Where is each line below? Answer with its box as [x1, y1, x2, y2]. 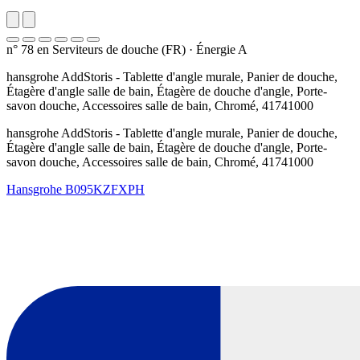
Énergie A [196, 42, 247, 56]
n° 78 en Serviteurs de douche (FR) [6, 42, 189, 56]
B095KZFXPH [65, 182, 145, 196]
